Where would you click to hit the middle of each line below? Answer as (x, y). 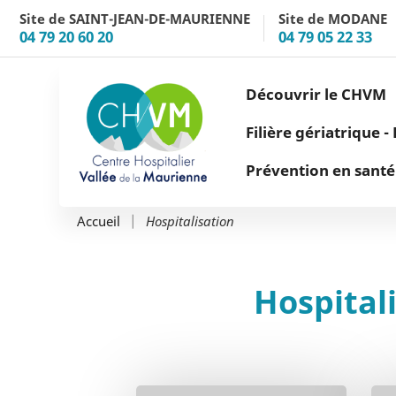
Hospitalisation (190, 221)
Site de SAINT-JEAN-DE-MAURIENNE (135, 19)
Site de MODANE (333, 19)
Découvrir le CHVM (316, 94)
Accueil (99, 221)
